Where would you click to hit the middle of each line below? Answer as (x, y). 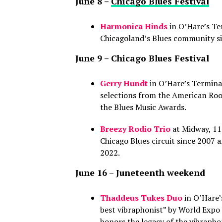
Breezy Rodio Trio (135, 129)
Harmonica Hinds (134, 26)
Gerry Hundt (124, 83)
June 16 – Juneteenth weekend (140, 172)
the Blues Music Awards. (143, 107)
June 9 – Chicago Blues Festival (142, 58)
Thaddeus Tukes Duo (141, 197)
